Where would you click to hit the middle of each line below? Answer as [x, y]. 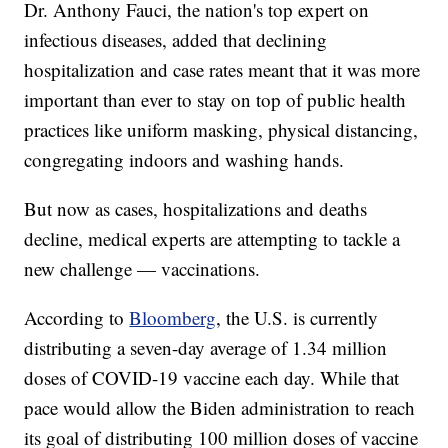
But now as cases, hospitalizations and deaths [196, 209]
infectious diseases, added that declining [176, 40]
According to [77, 318]
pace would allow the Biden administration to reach [220, 408]
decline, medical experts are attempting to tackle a [212, 239]
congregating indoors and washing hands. [184, 160]
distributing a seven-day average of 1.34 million [206, 348]
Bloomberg [173, 318]
